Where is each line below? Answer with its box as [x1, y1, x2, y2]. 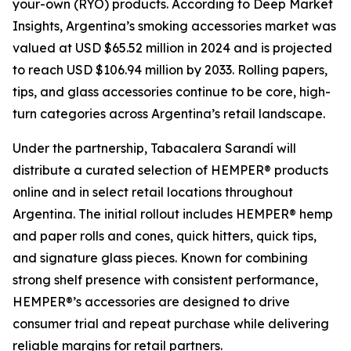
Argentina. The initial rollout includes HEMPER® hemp [13, 206, 333, 222]
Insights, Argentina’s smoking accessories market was [13, 18, 336, 34]
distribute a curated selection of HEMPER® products [13, 162, 328, 178]
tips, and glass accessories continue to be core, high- [13, 84, 331, 100]
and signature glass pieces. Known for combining [13, 250, 308, 266]
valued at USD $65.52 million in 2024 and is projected [13, 40, 332, 56]
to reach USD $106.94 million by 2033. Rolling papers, [13, 62, 327, 78]
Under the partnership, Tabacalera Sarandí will [13, 140, 296, 156]
